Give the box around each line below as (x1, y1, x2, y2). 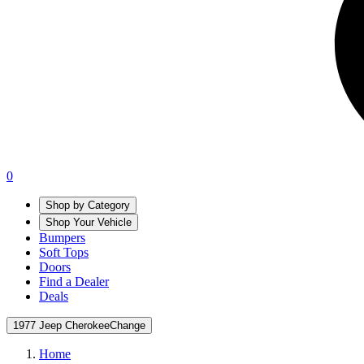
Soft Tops (39, 245, 89, 259)
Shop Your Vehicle (45, 215, 132, 228)
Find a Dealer (39, 274, 109, 288)
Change (110, 318, 145, 331)
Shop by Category (45, 198, 130, 211)
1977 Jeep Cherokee (13, 318, 110, 331)
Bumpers (39, 230, 85, 245)
